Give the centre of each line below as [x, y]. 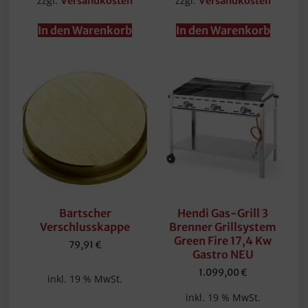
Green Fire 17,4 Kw [223, 240]
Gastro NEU [223, 254]
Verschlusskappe [85, 227]
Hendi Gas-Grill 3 [223, 213]
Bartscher [85, 213]
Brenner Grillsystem [223, 227]
